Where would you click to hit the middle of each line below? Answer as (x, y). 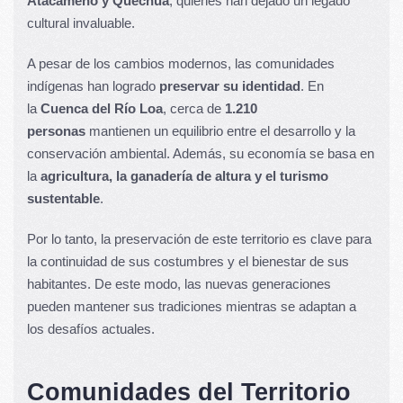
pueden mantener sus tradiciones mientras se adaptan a (192, 306)
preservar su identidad (230, 85)
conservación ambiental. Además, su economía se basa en (201, 153)
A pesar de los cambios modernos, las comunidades (181, 63)
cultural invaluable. (81, 22)
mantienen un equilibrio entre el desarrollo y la (220, 130)
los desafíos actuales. (91, 328)
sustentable (63, 198)
